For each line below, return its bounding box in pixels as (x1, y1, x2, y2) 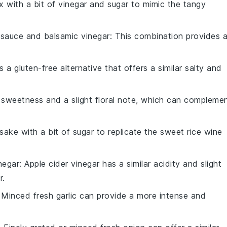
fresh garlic (33, 191, 77, 201)
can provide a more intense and (77, 191, 206, 201)
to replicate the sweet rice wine (94, 127, 222, 137)
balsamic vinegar (44, 31, 110, 41)
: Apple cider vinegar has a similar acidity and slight (19, 159, 221, 169)
